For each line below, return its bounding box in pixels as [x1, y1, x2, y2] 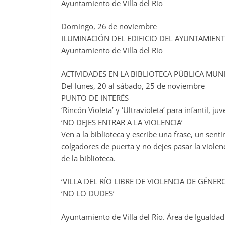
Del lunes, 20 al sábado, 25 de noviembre [61, 80, 205, 91]
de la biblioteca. [61, 153, 116, 163]
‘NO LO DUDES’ [61, 188, 115, 199]
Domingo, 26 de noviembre [61, 21, 157, 32]
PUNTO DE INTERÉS [61, 92, 129, 103]
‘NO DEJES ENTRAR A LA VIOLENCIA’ [61, 117, 183, 127]
